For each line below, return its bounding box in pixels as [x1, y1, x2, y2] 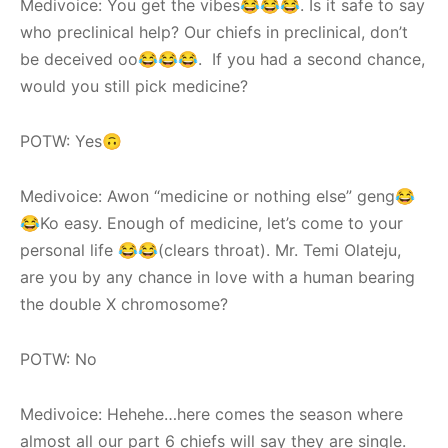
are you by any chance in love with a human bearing [20, 266, 415, 287]
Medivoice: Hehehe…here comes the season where [20, 403, 403, 424]
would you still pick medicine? [20, 75, 248, 96]
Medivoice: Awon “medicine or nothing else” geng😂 [20, 185, 415, 206]
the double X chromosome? [20, 293, 233, 314]
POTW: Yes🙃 [20, 130, 122, 151]
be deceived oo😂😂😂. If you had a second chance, [20, 48, 425, 69]
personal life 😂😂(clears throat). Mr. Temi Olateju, [20, 239, 401, 260]
